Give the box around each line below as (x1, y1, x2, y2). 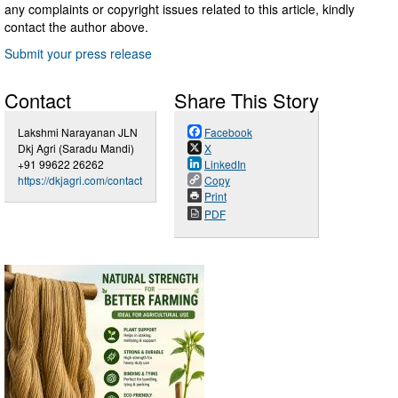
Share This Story (174, 86, 319, 115)
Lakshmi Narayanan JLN (18, 124, 138, 140)
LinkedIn (204, 156, 246, 172)
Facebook (204, 124, 252, 140)
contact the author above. (4, 18, 148, 36)
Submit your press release (4, 44, 152, 63)
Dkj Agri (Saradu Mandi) (18, 140, 134, 156)
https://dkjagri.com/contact (18, 172, 142, 188)
